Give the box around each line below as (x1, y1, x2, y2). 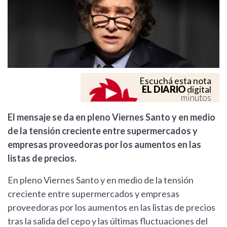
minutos (181, 92, 211, 103)
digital (185, 84, 211, 95)
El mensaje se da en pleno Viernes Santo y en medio (8, 111, 215, 123)
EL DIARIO (142, 84, 185, 95)
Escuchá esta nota (139, 75, 211, 87)
